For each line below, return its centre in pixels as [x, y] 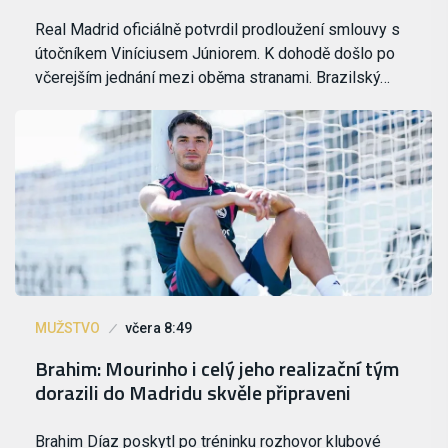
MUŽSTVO [67, 327]
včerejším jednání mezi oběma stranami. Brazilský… [212, 77]
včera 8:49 [158, 327]
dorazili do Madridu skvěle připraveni [193, 392]
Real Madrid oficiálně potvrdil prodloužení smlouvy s [217, 29]
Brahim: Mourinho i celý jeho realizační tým [217, 368]
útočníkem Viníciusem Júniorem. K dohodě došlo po [215, 53]
